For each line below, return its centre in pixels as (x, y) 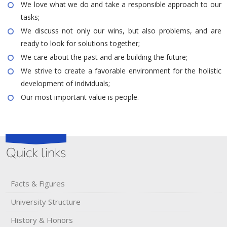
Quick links (36, 153)
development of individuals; (67, 83)
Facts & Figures (38, 183)
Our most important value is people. (80, 97)
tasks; (31, 17)
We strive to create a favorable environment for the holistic (121, 70)
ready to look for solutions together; (82, 43)
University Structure (46, 201)
